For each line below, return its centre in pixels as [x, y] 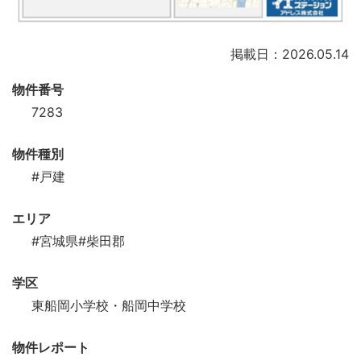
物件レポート [51, 348]
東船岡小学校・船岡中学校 [109, 306]
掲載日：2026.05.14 [290, 54]
